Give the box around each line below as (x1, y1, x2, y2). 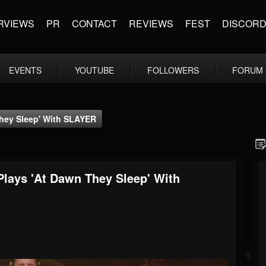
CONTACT (72, 17, 117, 30)
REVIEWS (129, 17, 173, 30)
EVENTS (9, 64, 42, 76)
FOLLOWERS (147, 64, 199, 76)
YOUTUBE (75, 64, 114, 76)
